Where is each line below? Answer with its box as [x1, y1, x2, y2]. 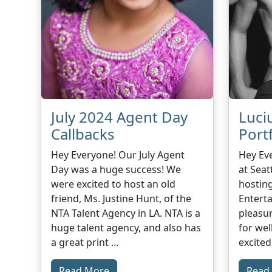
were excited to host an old [51, 177, 176, 191]
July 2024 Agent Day [51, 106, 188, 127]
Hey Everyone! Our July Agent [51, 148, 185, 161]
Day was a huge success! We [51, 162, 182, 176]
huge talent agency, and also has [51, 220, 202, 234]
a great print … [51, 235, 120, 249]
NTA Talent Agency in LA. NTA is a [51, 206, 201, 220]
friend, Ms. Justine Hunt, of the [51, 191, 192, 205]
